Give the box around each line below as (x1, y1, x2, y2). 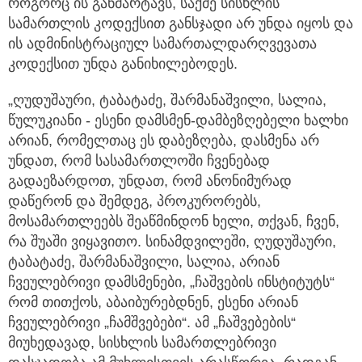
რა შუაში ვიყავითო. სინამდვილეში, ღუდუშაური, (8, 234, 336, 250)
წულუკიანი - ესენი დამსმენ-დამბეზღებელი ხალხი (8, 112, 348, 129)
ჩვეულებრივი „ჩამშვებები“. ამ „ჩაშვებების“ (8, 314, 296, 331)
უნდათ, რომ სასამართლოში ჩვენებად (8, 153, 270, 170)
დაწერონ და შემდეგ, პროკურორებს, (8, 193, 261, 210)
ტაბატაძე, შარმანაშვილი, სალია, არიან (8, 254, 280, 271)
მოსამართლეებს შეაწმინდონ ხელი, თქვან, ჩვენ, (8, 213, 339, 230)
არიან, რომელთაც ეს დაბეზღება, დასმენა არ (8, 133, 319, 149)
